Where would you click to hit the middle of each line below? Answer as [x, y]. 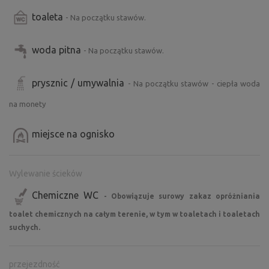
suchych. [25, 228]
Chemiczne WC [68, 195]
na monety [27, 104]
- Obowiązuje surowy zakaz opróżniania [182, 196]
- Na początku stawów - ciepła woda [194, 84]
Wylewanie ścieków [46, 174]
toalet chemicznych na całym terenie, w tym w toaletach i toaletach [134, 214]
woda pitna [58, 50]
